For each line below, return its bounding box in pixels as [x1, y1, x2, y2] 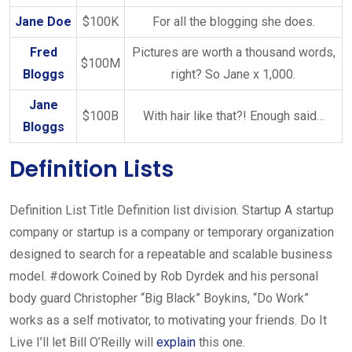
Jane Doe [15, 14, 71, 29]
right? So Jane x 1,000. [171, 67, 295, 82]
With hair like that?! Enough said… [142, 108, 324, 123]
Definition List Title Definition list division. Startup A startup [9, 203, 334, 218]
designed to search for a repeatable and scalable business [9, 247, 332, 262]
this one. [196, 335, 245, 350]
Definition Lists [9, 154, 174, 185]
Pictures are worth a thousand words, [131, 45, 335, 60]
